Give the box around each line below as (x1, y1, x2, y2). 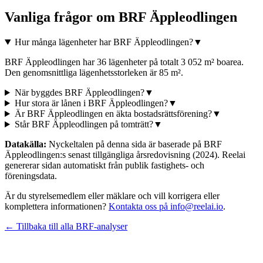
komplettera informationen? (5, 201, 106, 212)
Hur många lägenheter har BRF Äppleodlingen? (14, 37, 193, 48)
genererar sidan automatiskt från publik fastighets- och (5, 160, 204, 171)
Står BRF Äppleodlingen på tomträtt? (14, 119, 153, 130)
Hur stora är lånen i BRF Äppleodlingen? (14, 98, 168, 109)
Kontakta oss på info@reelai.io (109, 201, 223, 212)
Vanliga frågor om (5, 9, 119, 25)
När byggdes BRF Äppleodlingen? (14, 87, 144, 98)
